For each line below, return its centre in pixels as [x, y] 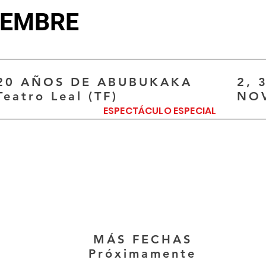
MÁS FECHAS [142, 239]
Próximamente [142, 253]
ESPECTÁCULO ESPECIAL [160, 110]
